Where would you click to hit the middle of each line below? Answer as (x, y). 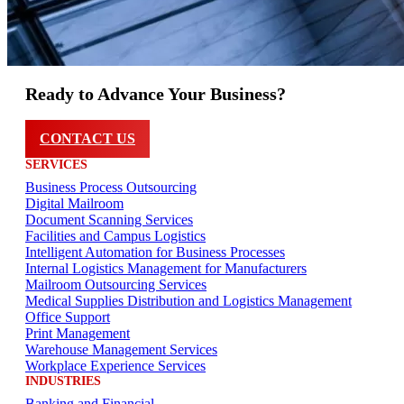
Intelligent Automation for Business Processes (155, 252)
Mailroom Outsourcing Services (116, 285)
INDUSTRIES (63, 381)
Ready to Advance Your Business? (156, 94)
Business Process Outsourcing (111, 188)
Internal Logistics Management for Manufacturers (166, 269)
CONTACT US (87, 139)
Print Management (78, 334)
